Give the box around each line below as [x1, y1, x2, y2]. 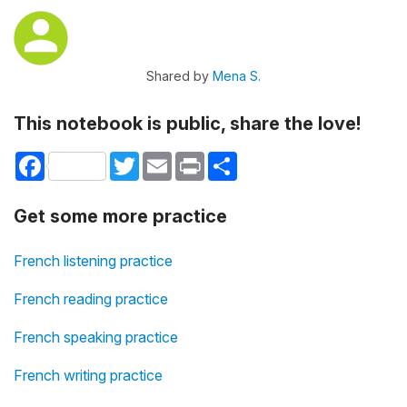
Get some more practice [14, 205, 227, 228]
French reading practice [14, 290, 168, 309]
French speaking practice [14, 328, 178, 347]
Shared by [146, 68, 213, 84]
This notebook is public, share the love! [14, 113, 361, 134]
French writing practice [14, 366, 163, 385]
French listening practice [14, 252, 173, 271]
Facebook [45, 151, 106, 167]
